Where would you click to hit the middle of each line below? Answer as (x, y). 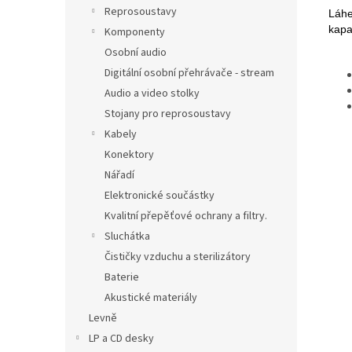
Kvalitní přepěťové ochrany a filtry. (186, 216)
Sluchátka (127, 236)
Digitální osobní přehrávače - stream (189, 73)
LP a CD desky (121, 338)
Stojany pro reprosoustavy (168, 114)
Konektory (129, 154)
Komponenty (135, 32)
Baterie (122, 277)
